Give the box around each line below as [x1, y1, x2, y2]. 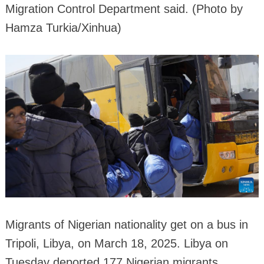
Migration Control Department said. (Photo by [5, 2, 243, 15]
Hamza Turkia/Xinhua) [5, 21, 121, 34]
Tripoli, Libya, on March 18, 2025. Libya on [5, 236, 228, 250]
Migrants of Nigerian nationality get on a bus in [5, 217, 248, 231]
